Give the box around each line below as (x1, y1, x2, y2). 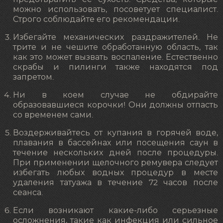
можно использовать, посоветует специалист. (13, 5, 218, 13)
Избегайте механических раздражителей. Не (13, 33, 218, 41)
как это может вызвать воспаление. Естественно (13, 53, 218, 61)
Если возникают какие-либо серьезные (13, 206, 218, 215)
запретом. (13, 73, 54, 81)
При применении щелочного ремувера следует (13, 158, 218, 167)
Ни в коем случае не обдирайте (13, 91, 218, 99)
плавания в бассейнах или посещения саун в (13, 138, 218, 147)
